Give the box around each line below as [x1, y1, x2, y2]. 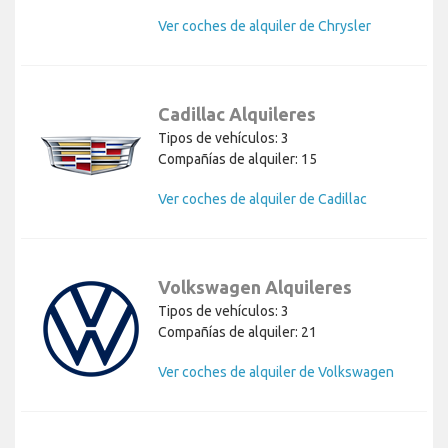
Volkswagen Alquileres [158, 277, 352, 298]
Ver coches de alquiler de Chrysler [158, 18, 371, 35]
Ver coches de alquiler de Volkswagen [158, 364, 394, 381]
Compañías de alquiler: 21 [158, 324, 317, 341]
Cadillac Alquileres [158, 104, 316, 125]
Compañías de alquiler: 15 [158, 151, 317, 168]
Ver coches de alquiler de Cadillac [158, 191, 367, 208]
